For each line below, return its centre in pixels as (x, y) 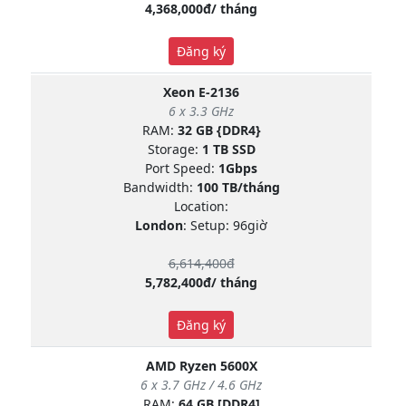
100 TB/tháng (238, 187)
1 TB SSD (228, 149)
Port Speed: (182, 168)
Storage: (174, 149)
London (159, 225)
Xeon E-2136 (201, 92)
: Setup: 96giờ (225, 225)
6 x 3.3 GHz (201, 111)
